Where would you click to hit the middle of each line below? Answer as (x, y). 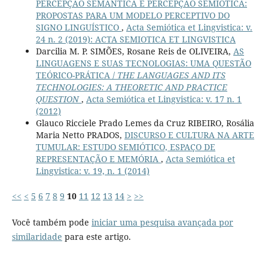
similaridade (37, 237)
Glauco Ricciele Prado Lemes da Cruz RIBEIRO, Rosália (145, 123)
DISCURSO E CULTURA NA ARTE (189, 135)
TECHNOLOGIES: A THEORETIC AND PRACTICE (131, 87)
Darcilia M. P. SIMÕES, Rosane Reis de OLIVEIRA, (134, 51)
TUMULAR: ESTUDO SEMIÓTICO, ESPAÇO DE (125, 147)
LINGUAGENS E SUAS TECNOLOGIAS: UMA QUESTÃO (143, 63)
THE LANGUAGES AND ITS (171, 75)
